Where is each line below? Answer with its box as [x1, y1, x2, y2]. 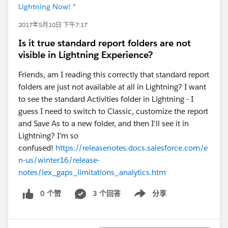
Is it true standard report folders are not [18, 37, 191, 49]
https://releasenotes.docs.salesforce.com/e [55, 143, 208, 153]
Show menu [126, 194, 167, 204]
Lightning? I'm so [18, 131, 78, 140]
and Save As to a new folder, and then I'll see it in [18, 119, 189, 128]
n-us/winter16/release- [18, 155, 100, 165]
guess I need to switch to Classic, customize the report [18, 106, 208, 116]
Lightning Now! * [18, 2, 76, 11]
